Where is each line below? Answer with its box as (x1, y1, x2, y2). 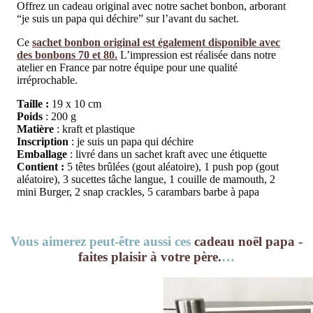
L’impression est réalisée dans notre (117, 48, 276, 61)
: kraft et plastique (54, 122, 135, 135)
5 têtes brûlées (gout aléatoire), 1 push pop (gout (64, 160, 279, 173)
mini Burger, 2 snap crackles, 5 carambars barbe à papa (17, 185, 259, 198)
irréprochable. (17, 73, 78, 86)
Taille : (17, 97, 52, 110)
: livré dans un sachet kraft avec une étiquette (67, 147, 267, 160)
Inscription (17, 135, 71, 147)
